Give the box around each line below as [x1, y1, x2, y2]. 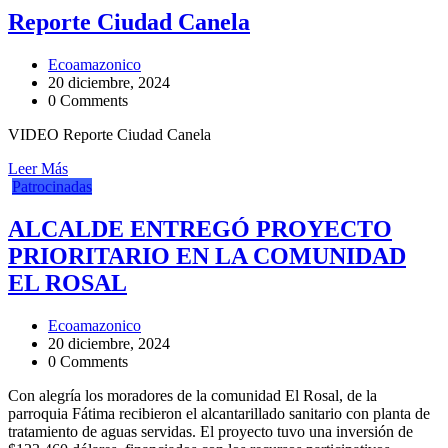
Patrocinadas [12, 178, 92, 196]
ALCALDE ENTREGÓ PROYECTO [8, 216, 392, 243]
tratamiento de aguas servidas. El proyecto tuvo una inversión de [8, 423, 413, 441]
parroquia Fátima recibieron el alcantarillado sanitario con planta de [8, 405, 430, 423]
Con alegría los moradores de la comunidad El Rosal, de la [8, 387, 377, 405]
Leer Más [8, 160, 68, 178]
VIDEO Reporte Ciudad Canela [8, 126, 211, 144]
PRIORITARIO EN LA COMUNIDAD [8, 243, 406, 270]
